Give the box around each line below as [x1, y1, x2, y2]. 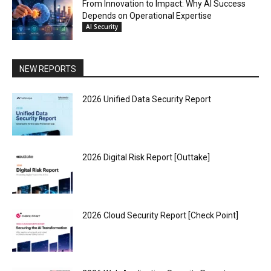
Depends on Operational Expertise [82, 10, 212, 21]
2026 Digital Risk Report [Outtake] [82, 152, 210, 162]
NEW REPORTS [19, 64, 76, 74]
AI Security [86, 22, 118, 31]
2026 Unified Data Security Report [82, 94, 211, 104]
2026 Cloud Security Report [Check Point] [82, 210, 238, 220]
